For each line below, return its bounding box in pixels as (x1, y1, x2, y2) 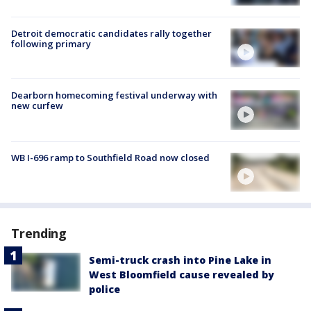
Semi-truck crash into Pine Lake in (89, 253, 271, 267)
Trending (11, 224, 67, 242)
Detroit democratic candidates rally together (11, 27, 212, 40)
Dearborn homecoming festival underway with (11, 89, 217, 102)
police (89, 282, 120, 296)
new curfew (11, 99, 63, 112)
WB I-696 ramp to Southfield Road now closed (11, 151, 210, 164)
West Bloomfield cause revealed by (89, 267, 274, 281)
